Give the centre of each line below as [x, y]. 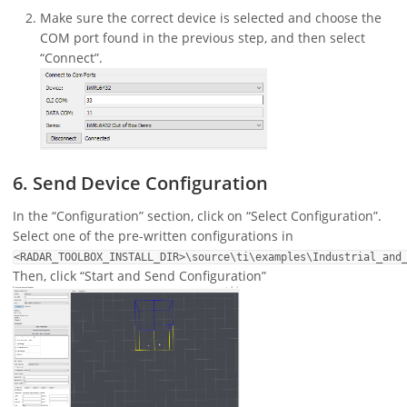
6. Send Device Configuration [140, 183]
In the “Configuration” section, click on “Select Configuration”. [197, 215]
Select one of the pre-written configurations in [153, 235]
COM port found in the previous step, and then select [203, 38]
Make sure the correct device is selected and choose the [211, 18]
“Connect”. [71, 58]
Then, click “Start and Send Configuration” [139, 275]
